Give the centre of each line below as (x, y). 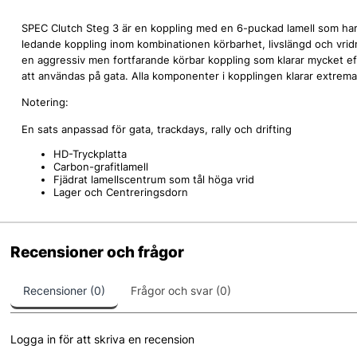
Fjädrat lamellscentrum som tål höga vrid (153, 180)
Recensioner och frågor (98, 253)
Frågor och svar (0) (181, 290)
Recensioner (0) (65, 290)
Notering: (46, 102)
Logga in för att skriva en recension (103, 339)
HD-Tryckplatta (90, 154)
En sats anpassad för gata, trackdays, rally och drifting (156, 129)
